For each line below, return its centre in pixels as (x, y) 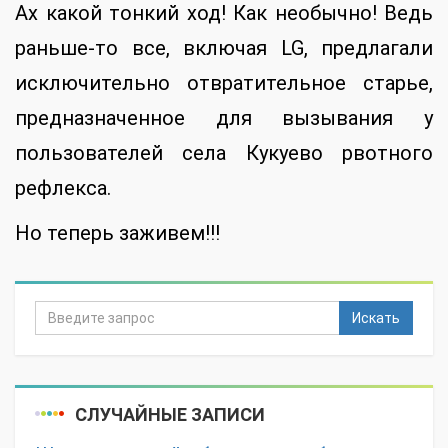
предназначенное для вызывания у (224, 118)
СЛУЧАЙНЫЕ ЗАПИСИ (170, 415)
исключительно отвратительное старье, (224, 83)
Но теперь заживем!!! (117, 233)
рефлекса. (63, 188)
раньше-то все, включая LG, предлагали (224, 48)
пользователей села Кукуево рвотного (224, 153)
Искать (376, 318)
